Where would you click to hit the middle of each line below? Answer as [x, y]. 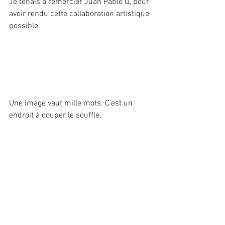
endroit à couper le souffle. [57, 115]
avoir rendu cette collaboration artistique [80, 14]
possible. [26, 26]
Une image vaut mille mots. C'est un [72, 103]
